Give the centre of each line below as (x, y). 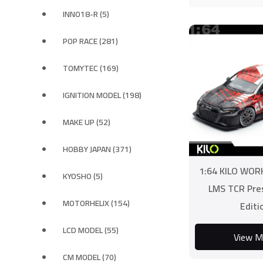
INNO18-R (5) (86, 14)
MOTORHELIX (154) (96, 203)
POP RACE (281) (90, 41)
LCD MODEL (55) (91, 230)
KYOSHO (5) (83, 176)
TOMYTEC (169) (91, 68)
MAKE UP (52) (87, 122)
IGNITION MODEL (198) (102, 95)
